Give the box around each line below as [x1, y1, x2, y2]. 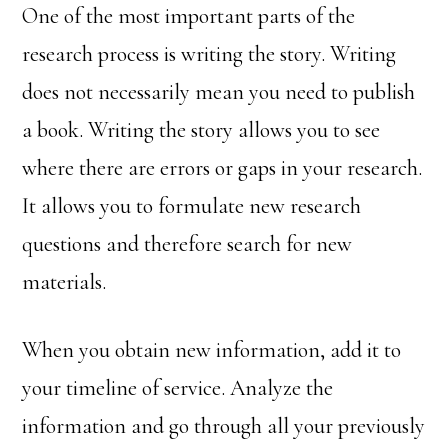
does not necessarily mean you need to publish [22, 79, 416, 105]
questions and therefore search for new [22, 231, 353, 257]
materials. [22, 269, 107, 295]
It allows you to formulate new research [22, 193, 362, 219]
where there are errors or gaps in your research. [22, 155, 423, 181]
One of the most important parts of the [22, 3, 356, 29]
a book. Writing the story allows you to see [22, 117, 381, 143]
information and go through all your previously [22, 413, 426, 439]
